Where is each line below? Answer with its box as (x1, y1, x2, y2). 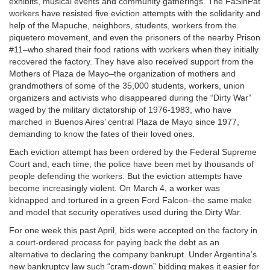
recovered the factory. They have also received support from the (9, 57, 254, 67)
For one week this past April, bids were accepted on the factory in (9, 225, 257, 236)
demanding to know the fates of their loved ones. (9, 129, 195, 139)
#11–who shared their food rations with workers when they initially (9, 45, 259, 55)
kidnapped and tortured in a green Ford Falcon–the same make (9, 195, 252, 206)
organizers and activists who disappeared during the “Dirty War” (9, 93, 251, 103)
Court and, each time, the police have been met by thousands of (9, 159, 254, 169)
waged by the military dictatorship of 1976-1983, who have (9, 105, 231, 115)
